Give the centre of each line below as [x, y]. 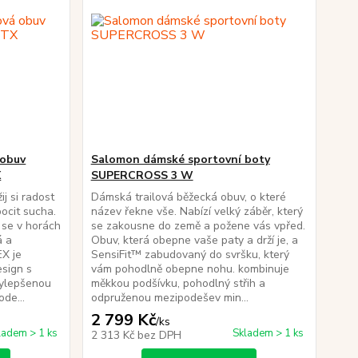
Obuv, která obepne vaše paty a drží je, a [194, 240]
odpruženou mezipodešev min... [169, 298]
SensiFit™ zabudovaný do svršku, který [190, 255]
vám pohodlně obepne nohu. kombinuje [190, 269]
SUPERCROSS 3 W [142, 175]
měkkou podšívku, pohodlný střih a [178, 283]
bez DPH [159, 335]
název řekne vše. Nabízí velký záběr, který [197, 211]
